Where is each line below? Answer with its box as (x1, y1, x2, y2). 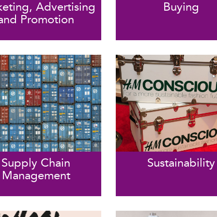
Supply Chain (1, 156, 70, 170)
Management (1, 169, 70, 182)
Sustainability (147, 156, 215, 170)
